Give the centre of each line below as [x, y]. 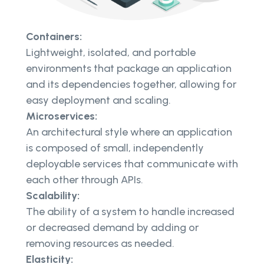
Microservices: [62, 116]
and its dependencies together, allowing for [131, 84]
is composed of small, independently [115, 148]
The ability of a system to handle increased [130, 211]
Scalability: [53, 195]
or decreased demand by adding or [112, 227]
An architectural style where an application [129, 132]
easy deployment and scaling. [100, 100]
